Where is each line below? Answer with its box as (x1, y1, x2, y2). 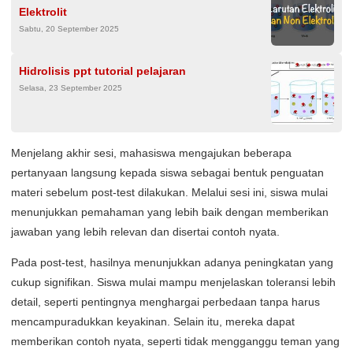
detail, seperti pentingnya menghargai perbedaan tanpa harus (11, 295, 320, 308)
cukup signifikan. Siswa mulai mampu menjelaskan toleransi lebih (11, 275, 336, 288)
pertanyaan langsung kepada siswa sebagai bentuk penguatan (11, 165, 324, 179)
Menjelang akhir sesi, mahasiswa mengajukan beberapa (11, 146, 292, 159)
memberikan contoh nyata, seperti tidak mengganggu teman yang (11, 334, 340, 347)
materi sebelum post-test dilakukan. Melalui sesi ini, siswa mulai (11, 185, 328, 199)
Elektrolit (19, 5, 67, 18)
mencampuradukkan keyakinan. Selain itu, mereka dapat (11, 314, 295, 328)
